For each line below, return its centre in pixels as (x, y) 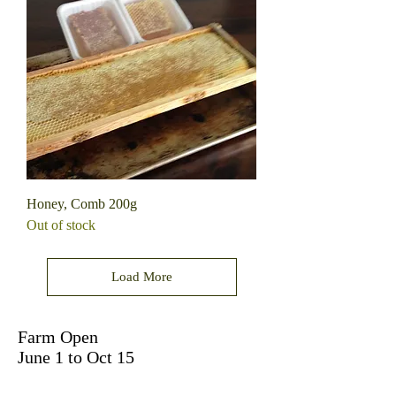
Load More (141, 276)
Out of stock (61, 225)
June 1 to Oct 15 (76, 357)
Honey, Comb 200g (82, 203)
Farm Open (58, 336)
